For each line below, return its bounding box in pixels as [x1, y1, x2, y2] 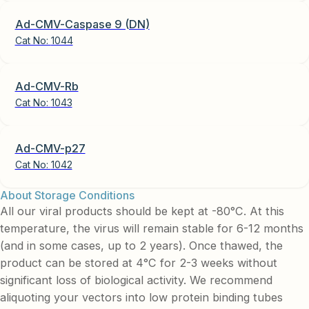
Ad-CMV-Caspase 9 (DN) [14, 17, 150, 31]
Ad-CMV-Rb [14, 79, 79, 93]
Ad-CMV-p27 [14, 141, 86, 155]
